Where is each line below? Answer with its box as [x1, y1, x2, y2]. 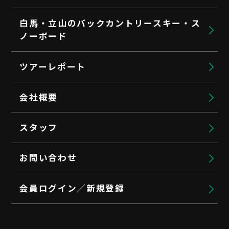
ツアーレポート [19, 60, 86, 73]
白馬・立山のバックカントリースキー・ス [19, 17, 201, 30]
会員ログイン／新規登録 [19, 182, 125, 195]
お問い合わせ [19, 151, 77, 164]
